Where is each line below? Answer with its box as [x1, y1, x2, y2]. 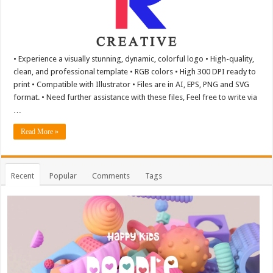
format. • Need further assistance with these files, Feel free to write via [13, 92, 258, 102]
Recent [11, 171, 35, 180]
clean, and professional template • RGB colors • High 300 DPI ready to [13, 66, 257, 76]
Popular [49, 171, 77, 180]
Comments [92, 171, 130, 180]
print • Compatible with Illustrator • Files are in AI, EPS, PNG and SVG [13, 79, 250, 89]
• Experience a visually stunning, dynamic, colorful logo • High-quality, [13, 54, 255, 63]
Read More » [21, 127, 59, 136]
